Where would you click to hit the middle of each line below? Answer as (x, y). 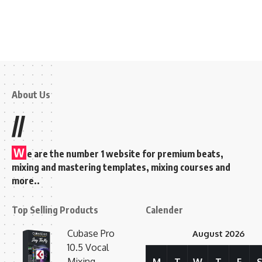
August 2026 (218, 234)
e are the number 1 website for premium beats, (125, 154)
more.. (26, 181)
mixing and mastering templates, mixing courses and (121, 168)
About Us (31, 95)
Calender (164, 210)
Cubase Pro (91, 234)
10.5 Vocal (88, 248)
